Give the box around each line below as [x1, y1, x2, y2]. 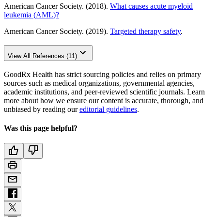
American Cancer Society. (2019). [4, 27, 110, 36]
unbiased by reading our [4, 105, 79, 113]
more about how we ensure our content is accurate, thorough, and [4, 96, 203, 105]
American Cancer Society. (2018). [4, 2, 110, 11]
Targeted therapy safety [110, 27, 181, 36]
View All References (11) [8, 52, 77, 60]
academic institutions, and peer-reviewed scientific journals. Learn [4, 87, 205, 96]
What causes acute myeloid [110, 2, 193, 11]
